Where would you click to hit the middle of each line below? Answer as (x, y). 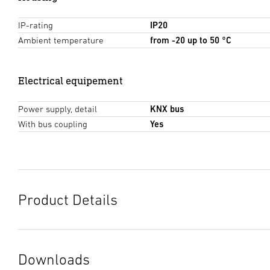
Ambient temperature (61, 40)
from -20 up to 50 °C (190, 40)
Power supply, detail (58, 109)
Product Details (68, 200)
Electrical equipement (71, 81)
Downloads (54, 259)
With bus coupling (53, 124)
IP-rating (36, 25)
